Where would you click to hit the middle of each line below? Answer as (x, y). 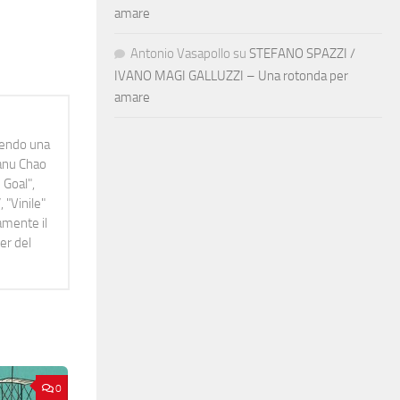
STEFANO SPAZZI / (302, 53)
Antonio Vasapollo (180, 53)
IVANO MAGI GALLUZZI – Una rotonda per (231, 75)
